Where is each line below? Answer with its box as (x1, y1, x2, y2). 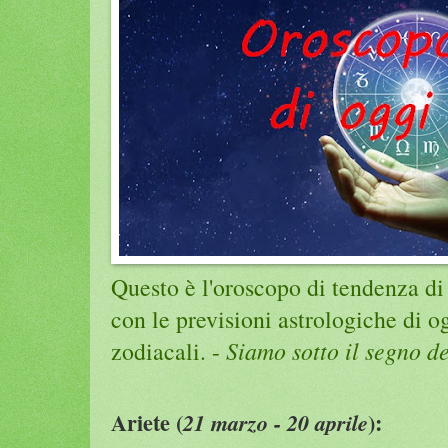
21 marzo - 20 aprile (183, 406, 368, 438)
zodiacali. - (111, 334, 226, 367)
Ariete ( (111, 405, 183, 439)
